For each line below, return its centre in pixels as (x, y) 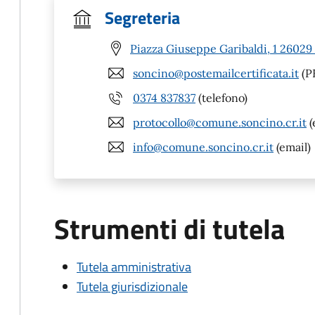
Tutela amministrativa (134, 267)
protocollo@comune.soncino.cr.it (220, 122)
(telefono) (221, 97)
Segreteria (142, 18)
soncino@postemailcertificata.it (216, 73)
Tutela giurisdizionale (132, 287)
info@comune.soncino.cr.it (203, 147)
